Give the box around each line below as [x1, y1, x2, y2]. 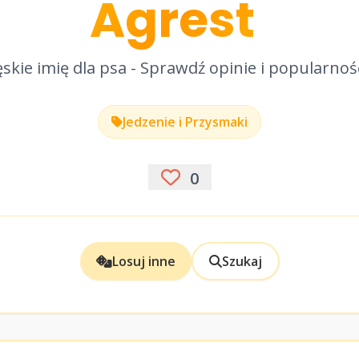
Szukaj [221, 252, 262, 270]
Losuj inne [111, 252, 175, 270]
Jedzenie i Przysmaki [123, 113, 248, 131]
